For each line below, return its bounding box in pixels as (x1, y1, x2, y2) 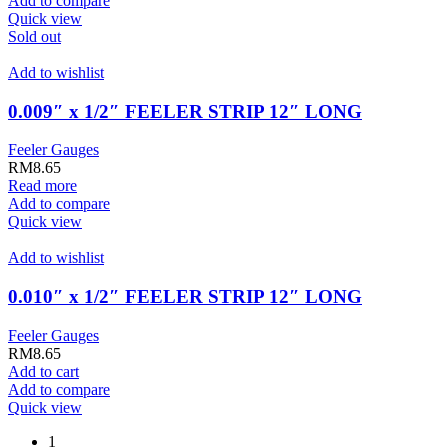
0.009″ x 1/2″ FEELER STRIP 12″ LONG (8, 100, 362, 122)
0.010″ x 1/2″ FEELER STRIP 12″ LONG (8, 285, 362, 307)
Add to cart (8, 362, 79, 380)
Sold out (8, 27, 61, 45)
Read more (8, 177, 77, 195)
